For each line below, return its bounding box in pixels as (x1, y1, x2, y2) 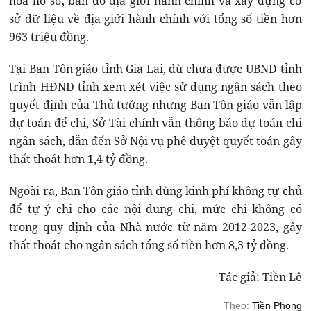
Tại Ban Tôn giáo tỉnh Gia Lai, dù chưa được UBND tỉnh (9, 61, 302, 77)
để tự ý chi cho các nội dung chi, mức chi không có (9, 201, 302, 217)
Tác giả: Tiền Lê (218, 269, 302, 285)
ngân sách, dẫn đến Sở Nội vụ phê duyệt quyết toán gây (9, 133, 302, 149)
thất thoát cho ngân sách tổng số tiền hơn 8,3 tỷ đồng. (9, 237, 289, 253)
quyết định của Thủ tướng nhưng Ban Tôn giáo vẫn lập (9, 97, 302, 113)
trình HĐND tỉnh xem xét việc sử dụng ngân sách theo (9, 79, 302, 95)
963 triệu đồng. (9, 29, 90, 45)
